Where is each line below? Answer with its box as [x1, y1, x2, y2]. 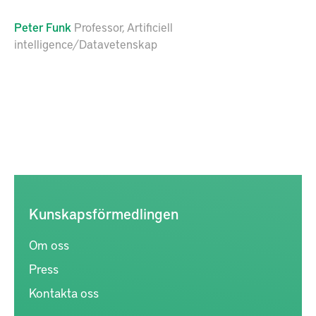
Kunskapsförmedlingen [29, 203, 178, 224]
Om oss [29, 236, 69, 253]
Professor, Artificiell [74, 18, 173, 35]
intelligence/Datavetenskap [14, 35, 157, 52]
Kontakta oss [29, 284, 99, 301]
